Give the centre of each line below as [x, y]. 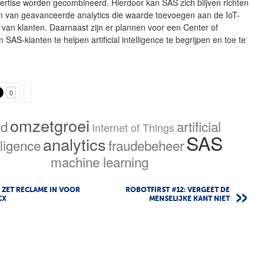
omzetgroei [49, 125]
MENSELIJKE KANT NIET [189, 199]
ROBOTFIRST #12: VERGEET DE [178, 190]
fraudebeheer [146, 145]
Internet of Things [133, 127]
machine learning [100, 161]
